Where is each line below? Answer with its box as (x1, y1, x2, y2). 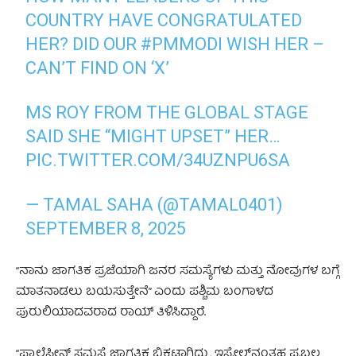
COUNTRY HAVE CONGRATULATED (25, 10, 303, 30)
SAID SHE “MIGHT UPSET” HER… (25, 126, 281, 146)
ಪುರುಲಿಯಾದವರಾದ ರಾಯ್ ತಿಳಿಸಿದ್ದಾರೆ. (16, 302, 206, 323)
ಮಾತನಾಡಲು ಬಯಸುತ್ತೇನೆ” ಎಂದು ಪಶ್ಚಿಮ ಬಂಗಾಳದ (16, 281, 273, 303)
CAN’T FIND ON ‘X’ (25, 57, 170, 78)
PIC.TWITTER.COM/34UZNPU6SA (25, 149, 291, 170)
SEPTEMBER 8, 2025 (25, 218, 187, 238)
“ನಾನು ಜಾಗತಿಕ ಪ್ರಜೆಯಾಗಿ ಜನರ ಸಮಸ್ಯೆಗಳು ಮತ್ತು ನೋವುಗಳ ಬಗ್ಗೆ (16, 261, 339, 282)
